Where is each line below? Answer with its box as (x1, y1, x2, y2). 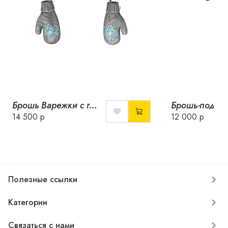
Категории (8, 196, 47, 208)
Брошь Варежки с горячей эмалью (89, 99, 98, 112)
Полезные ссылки (8, 174, 77, 185)
